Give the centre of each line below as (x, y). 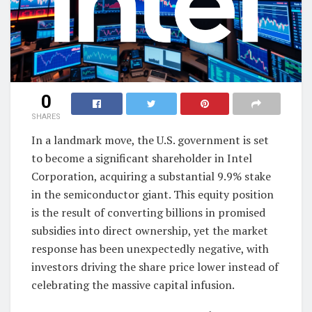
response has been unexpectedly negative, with (150, 248)
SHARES (46, 116)
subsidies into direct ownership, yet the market (150, 230)
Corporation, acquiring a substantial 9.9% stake (151, 176)
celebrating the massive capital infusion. (133, 284)
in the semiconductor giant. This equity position (153, 194)
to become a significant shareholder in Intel (142, 158)
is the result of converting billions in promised (148, 212)
